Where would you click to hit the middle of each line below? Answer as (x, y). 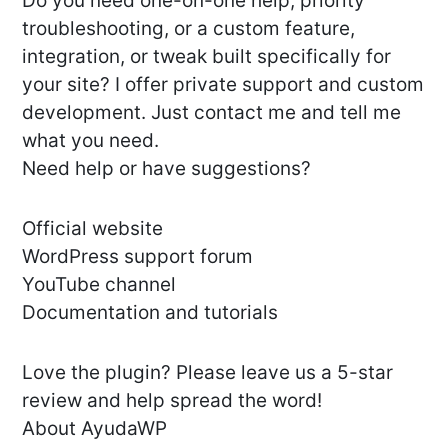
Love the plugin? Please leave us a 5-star (207, 373)
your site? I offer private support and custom (223, 85)
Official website (92, 229)
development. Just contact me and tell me (211, 113)
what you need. (90, 141)
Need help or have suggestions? (166, 169)
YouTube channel (99, 285)
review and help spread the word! (172, 401)
